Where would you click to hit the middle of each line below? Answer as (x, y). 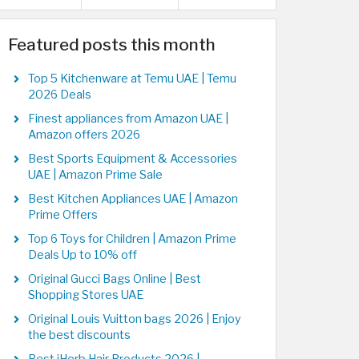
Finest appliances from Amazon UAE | (128, 119)
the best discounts (79, 335)
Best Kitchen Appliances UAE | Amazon (133, 199)
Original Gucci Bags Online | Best (115, 279)
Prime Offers (63, 215)
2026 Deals (60, 95)
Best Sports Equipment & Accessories (133, 159)
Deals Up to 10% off (83, 255)
